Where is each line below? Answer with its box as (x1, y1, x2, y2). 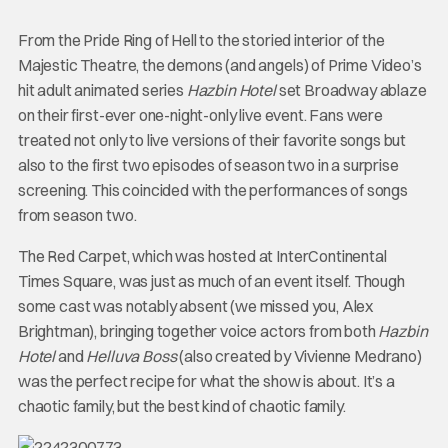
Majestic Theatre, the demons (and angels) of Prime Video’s (17, 55, 422, 75)
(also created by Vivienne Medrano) (176, 346, 422, 366)
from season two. (17, 205, 137, 225)
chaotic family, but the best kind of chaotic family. (17, 396, 346, 416)
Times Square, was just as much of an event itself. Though (17, 271, 405, 291)
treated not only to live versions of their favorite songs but (17, 130, 407, 150)
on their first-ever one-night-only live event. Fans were (17, 105, 383, 125)
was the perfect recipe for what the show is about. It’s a (17, 371, 395, 391)
